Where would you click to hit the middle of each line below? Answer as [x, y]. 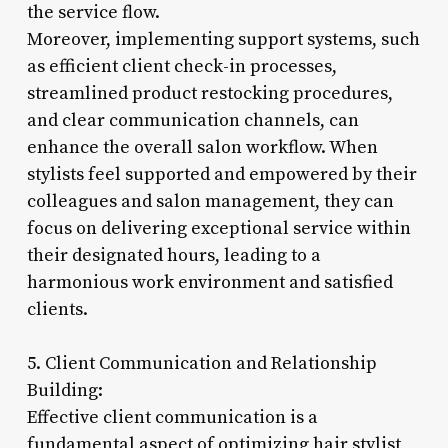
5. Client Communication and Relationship [201, 363]
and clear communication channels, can [192, 120]
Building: [64, 390]
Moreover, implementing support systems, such [223, 39]
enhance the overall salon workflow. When [202, 147]
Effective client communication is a [172, 417]
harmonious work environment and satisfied [209, 282]
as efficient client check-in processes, [181, 66]
